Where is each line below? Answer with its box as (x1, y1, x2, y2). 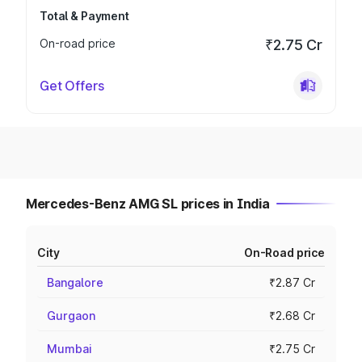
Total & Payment (40, 9, 129, 23)
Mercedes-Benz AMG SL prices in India (26, 196, 270, 212)
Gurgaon (47, 309, 95, 322)
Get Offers (40, 78, 104, 94)
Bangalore (47, 276, 103, 289)
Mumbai (47, 342, 92, 356)
